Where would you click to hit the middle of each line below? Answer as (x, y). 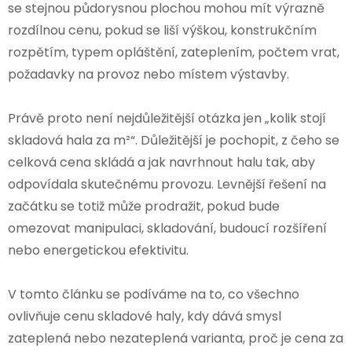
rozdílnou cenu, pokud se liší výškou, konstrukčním (162, 30)
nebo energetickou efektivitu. (98, 250)
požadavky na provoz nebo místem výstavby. (148, 74)
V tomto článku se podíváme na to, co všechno (154, 294)
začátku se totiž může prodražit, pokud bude (144, 206)
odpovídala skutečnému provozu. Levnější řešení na (167, 184)
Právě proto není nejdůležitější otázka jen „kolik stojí (167, 118)
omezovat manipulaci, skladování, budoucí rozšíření (167, 228)
